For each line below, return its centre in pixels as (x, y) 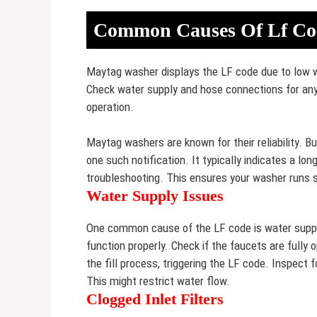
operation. (110, 106)
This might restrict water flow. (158, 281)
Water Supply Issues (155, 196)
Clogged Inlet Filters (155, 299)
